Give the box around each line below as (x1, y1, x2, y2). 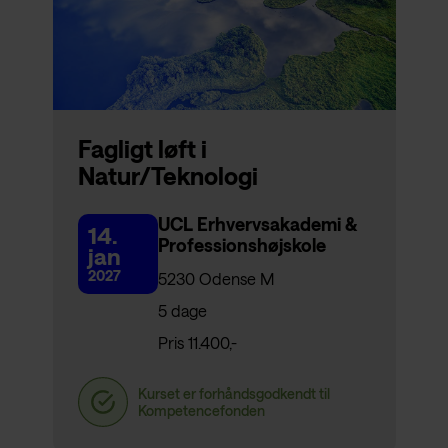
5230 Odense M (157, 269, 274, 289)
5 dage (157, 301, 207, 321)
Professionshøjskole (157, 234, 326, 257)
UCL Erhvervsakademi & (157, 213, 356, 236)
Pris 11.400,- (157, 333, 237, 353)
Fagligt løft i (77, 134, 207, 164)
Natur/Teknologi (77, 161, 258, 191)
